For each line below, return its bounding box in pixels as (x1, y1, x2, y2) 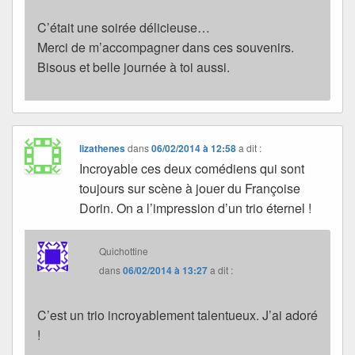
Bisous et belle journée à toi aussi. (37, 57, 230, 76)
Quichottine (99, 243, 149, 258)
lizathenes (79, 140, 126, 155)
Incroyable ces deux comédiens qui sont (79, 158, 305, 177)
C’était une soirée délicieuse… (37, 17, 210, 36)
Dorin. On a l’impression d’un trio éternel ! (79, 198, 312, 217)
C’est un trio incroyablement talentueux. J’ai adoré (37, 305, 318, 324)
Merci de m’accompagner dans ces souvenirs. (37, 37, 294, 56)
